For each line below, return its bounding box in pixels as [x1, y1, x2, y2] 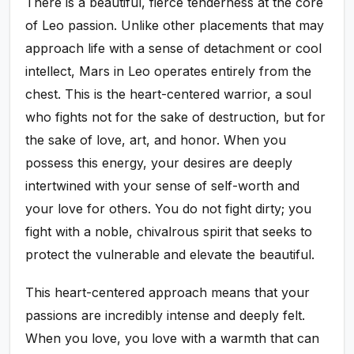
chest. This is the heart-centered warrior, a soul [25, 85, 312, 102]
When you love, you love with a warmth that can [25, 330, 320, 346]
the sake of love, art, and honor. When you [25, 131, 287, 148]
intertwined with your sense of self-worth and [25, 177, 300, 194]
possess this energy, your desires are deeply [25, 154, 293, 171]
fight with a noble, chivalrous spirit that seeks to [25, 223, 313, 239]
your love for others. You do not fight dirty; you [25, 200, 312, 217]
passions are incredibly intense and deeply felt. [25, 307, 306, 323]
